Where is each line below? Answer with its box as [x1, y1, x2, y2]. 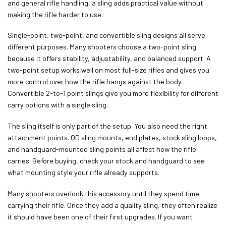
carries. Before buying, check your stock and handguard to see [8, 156, 205, 165]
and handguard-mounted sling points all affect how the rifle [8, 144, 196, 153]
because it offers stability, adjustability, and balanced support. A [8, 54, 211, 63]
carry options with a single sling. [8, 100, 108, 109]
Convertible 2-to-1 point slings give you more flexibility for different [8, 89, 218, 98]
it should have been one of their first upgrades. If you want [8, 212, 193, 221]
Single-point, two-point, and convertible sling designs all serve [8, 31, 205, 40]
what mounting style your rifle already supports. [8, 167, 159, 177]
